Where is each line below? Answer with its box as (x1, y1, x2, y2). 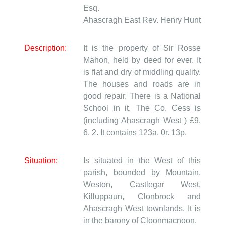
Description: (24, 44, 67, 53)
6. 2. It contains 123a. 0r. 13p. (83, 128, 187, 137)
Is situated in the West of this (83, 156, 201, 165)
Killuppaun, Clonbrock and (83, 192, 201, 201)
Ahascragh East (83, 16, 142, 25)
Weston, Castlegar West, (83, 180, 201, 189)
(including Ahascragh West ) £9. (83, 116, 201, 125)
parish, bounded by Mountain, (83, 168, 201, 177)
